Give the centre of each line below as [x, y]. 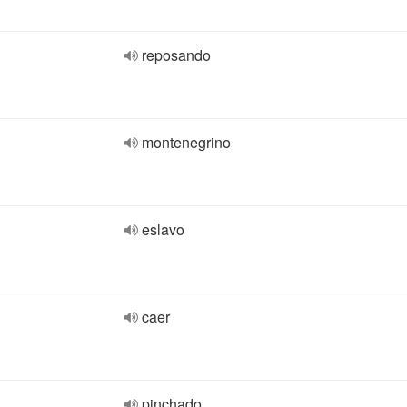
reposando [176, 55]
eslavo [163, 229]
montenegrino [186, 142]
